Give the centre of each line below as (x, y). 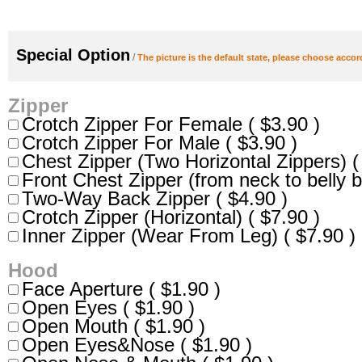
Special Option (73, 55)
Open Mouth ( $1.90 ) (114, 326)
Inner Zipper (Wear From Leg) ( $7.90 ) (189, 236)
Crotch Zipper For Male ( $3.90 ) (160, 143)
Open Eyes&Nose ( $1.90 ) (137, 345)
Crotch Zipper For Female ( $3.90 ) (171, 124)
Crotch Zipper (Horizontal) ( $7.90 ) (171, 217)
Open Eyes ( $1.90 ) (108, 308)
